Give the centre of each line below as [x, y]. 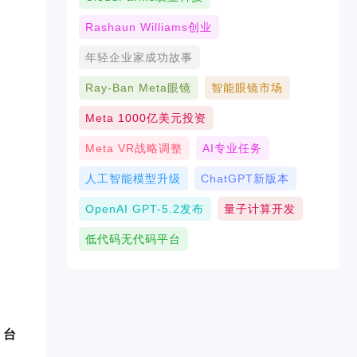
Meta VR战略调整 [134, 148]
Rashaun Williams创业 [149, 27]
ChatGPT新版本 [245, 178]
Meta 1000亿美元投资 [146, 118]
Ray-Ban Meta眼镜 [139, 88]
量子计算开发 [260, 209]
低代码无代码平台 [133, 239]
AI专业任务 [233, 148]
